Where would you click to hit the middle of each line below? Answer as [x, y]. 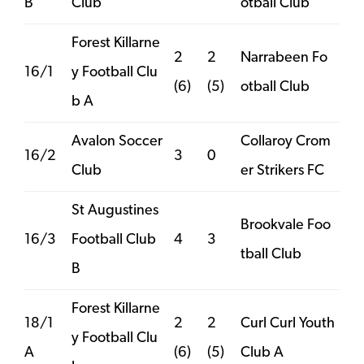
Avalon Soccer [117, 141]
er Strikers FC [282, 171]
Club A [262, 353]
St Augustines [115, 210]
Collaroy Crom [286, 141]
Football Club [114, 240]
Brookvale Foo [286, 225]
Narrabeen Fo [284, 58]
